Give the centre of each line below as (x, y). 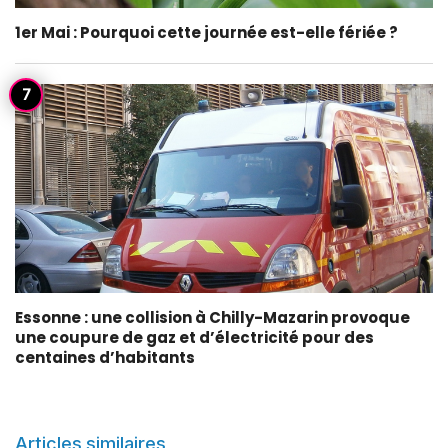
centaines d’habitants (105, 357)
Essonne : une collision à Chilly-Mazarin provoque (212, 317)
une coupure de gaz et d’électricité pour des (194, 337)
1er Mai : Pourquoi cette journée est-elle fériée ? (206, 32)
